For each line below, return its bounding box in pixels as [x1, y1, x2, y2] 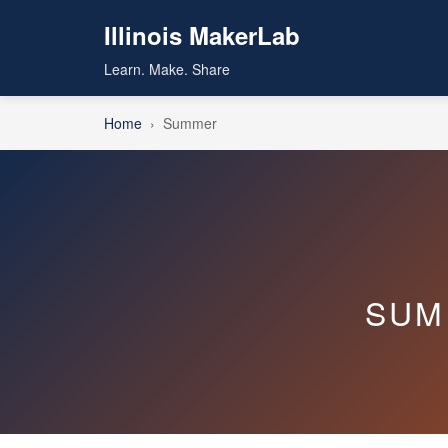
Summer [163, 113, 217, 133]
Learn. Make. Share [104, 59, 230, 79]
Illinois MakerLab [104, 18, 300, 52]
